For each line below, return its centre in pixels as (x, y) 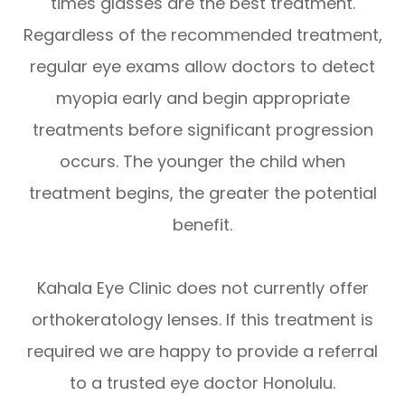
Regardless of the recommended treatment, (202, 34)
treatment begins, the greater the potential (202, 193)
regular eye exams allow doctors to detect (202, 66)
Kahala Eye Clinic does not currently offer (202, 287)
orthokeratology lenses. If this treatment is (202, 319)
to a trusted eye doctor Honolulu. (202, 382)
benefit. (202, 224)
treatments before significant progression (202, 129)
